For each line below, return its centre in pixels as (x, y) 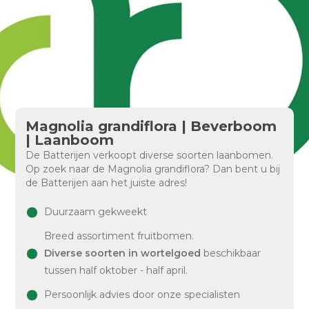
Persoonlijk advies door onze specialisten (142, 295)
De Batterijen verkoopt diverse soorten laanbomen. (150, 155)
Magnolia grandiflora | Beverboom (151, 126)
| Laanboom (70, 140)
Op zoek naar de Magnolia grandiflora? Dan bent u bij (153, 169)
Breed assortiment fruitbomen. (119, 236)
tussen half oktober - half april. (116, 270)
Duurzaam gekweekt (96, 212)
